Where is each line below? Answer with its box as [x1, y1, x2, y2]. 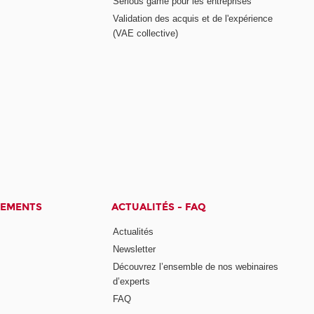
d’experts [113, 275, 151, 287]
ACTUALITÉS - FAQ [111, 200, 207, 213]
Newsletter [113, 243, 156, 254]
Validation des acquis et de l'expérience [113, 13, 273, 24]
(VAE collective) [113, 27, 179, 39]
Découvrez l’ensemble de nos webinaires [113, 261, 279, 272]
